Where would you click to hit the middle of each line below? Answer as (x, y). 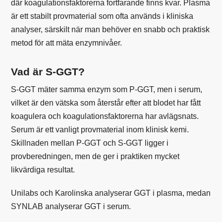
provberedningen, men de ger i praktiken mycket (95, 156)
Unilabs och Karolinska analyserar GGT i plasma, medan (111, 193)
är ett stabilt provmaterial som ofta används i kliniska (102, 16)
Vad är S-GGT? (48, 71)
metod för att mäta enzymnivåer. (67, 43)
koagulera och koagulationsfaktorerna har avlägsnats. (105, 116)
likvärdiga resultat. (43, 169)
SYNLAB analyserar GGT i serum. (71, 206)
